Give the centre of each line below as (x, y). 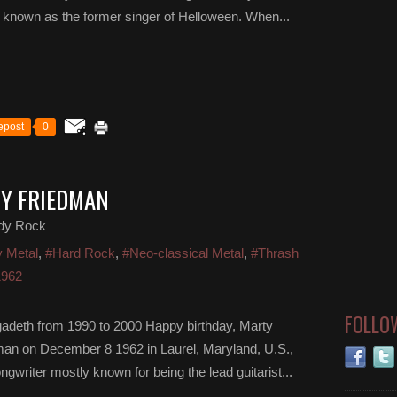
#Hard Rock (80, 253)
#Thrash (275, 253)
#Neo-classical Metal (183, 253)
